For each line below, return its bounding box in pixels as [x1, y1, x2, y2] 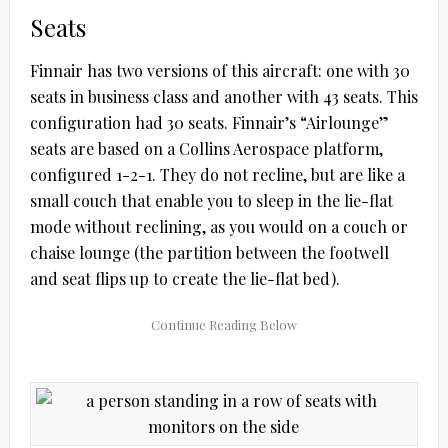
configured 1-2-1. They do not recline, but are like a [29, 164, 405, 186]
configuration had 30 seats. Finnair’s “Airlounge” [29, 112, 389, 134]
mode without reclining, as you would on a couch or [29, 216, 408, 238]
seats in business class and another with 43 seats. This [29, 86, 418, 108]
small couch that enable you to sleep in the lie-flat [29, 190, 393, 212]
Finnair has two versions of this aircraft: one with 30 [29, 60, 410, 82]
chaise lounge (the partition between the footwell [29, 242, 389, 264]
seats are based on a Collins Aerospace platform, [29, 138, 383, 160]
